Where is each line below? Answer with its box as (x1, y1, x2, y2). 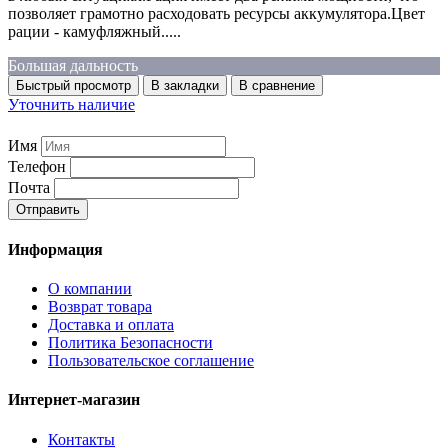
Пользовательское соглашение (48, 352, 254, 370)
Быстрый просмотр (16, 78, 131, 94)
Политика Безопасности (48, 334, 213, 352)
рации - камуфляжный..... (8, 23, 181, 41)
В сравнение (239, 78, 315, 94)
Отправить (16, 201, 80, 217)
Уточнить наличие (8, 96, 135, 114)
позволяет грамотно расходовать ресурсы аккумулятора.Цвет (8, 5, 425, 23)
